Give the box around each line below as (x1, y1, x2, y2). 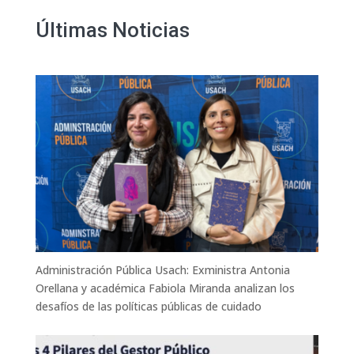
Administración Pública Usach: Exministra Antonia (35, 262, 290, 277)
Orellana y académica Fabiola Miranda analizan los (35, 280, 295, 296)
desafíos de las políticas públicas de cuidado (35, 298, 262, 314)
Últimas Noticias (35, 18, 190, 42)
